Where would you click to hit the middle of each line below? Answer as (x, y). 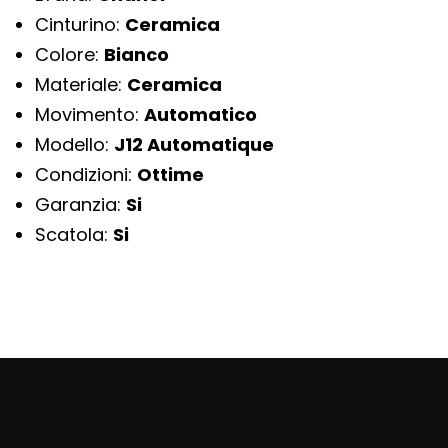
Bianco (136, 55)
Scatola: (74, 235)
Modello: (74, 145)
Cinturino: (80, 25)
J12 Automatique (194, 145)
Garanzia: (80, 205)
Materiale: (81, 85)
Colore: (69, 55)
